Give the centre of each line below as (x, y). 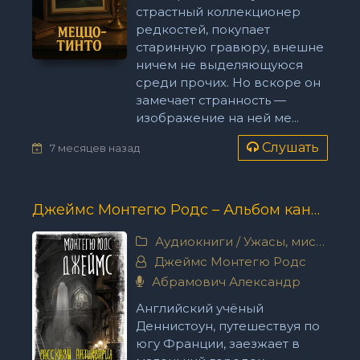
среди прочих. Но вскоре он (228, 82)
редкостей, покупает (202, 29)
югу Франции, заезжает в (217, 344)
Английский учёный (199, 308)
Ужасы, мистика (279, 241)
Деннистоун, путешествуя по (227, 326)
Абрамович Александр (224, 282)
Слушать (290, 147)
